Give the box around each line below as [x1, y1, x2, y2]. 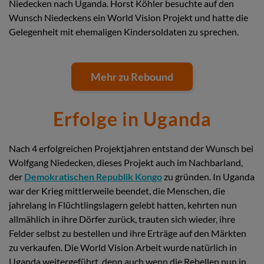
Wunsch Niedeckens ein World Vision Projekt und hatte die [9, 11, 248, 23]
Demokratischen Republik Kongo [24, 170, 162, 182]
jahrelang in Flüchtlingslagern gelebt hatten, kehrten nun [9, 199, 237, 210]
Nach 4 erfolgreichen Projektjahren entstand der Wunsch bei [9, 142, 253, 154]
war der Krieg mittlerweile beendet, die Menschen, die [9, 184, 225, 196]
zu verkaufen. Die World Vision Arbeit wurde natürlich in [9, 241, 237, 253]
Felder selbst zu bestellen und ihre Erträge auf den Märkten [9, 227, 246, 239]
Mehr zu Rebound [91, 70, 173, 83]
